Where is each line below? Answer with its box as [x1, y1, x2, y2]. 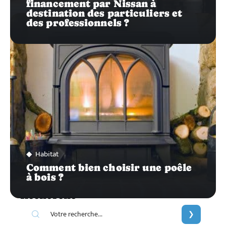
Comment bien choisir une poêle [26, 161, 192, 173]
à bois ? [26, 171, 64, 183]
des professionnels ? [26, 17, 130, 28]
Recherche [20, 189, 76, 201]
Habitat [35, 147, 59, 160]
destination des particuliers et [26, 7, 183, 19]
